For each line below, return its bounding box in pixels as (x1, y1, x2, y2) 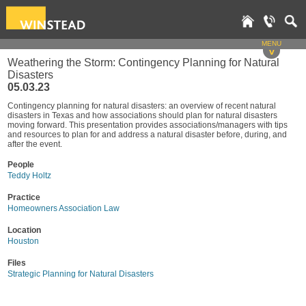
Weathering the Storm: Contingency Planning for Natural (8, 57, 279, 68)
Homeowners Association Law (8, 204, 120, 213)
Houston (8, 236, 39, 246)
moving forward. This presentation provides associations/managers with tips (8, 120, 288, 130)
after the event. (8, 139, 62, 149)
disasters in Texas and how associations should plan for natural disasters (8, 111, 277, 120)
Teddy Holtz (8, 171, 51, 180)
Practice (8, 193, 40, 202)
